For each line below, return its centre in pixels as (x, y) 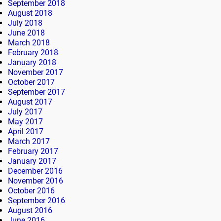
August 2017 (30, 102)
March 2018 (29, 42)
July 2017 (25, 111)
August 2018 (30, 13)
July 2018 (25, 23)
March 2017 (29, 141)
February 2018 (33, 52)
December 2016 (35, 171)
